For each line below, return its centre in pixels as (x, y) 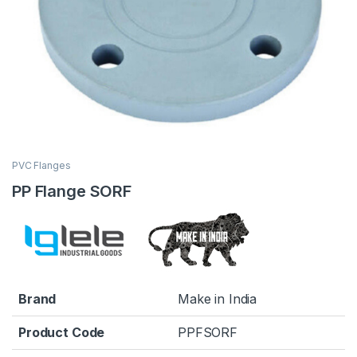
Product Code (62, 333)
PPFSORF (208, 333)
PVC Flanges (41, 165)
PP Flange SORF (72, 191)
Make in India (218, 299)
